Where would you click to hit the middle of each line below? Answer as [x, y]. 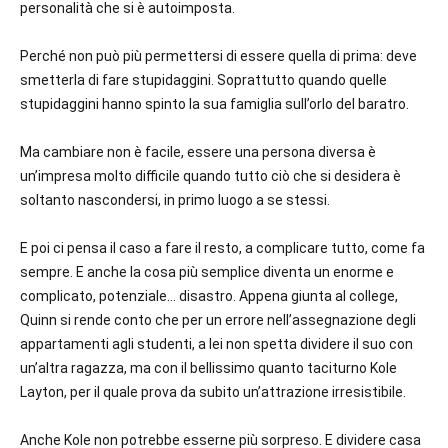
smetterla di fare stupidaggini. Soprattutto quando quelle [203, 80]
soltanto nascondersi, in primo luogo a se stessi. [175, 200]
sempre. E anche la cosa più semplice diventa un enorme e [207, 272]
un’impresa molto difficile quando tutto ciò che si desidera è [210, 176]
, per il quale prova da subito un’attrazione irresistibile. [235, 392]
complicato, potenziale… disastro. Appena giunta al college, [209, 296]
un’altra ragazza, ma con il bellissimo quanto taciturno [195, 368]
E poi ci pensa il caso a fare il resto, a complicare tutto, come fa [222, 248]
